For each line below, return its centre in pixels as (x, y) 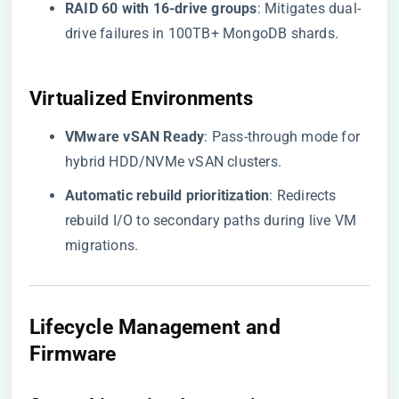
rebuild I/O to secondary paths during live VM (211, 220)
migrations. (102, 245)
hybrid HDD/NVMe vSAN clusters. (173, 162)
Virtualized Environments (141, 98)
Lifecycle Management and (155, 327)
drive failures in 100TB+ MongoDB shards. (202, 33)
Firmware (73, 354)
